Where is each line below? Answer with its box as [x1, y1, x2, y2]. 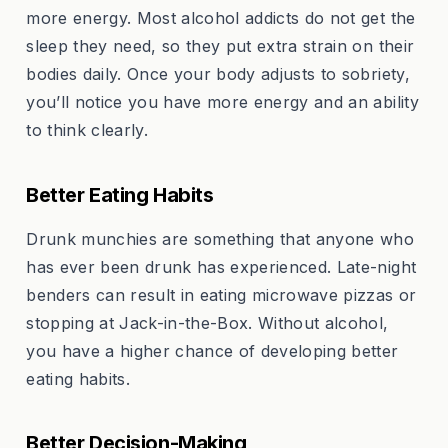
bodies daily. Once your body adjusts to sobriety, [26, 64, 410, 85]
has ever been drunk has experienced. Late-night [26, 256, 417, 277]
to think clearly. [26, 120, 148, 141]
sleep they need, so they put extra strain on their [26, 36, 415, 57]
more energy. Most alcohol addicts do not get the [26, 8, 416, 29]
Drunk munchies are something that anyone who [26, 228, 415, 249]
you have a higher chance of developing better [26, 340, 399, 361]
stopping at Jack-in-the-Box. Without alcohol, [26, 312, 389, 333]
